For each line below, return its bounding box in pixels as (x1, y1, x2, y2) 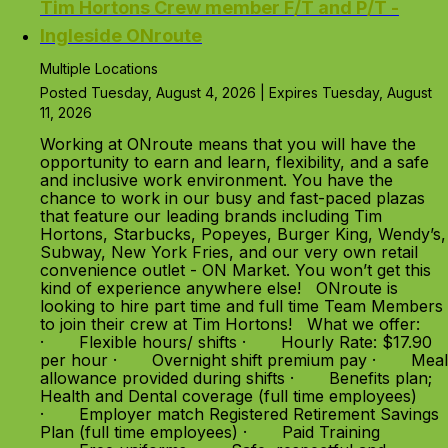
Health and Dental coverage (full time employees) (40, 386, 417, 406)
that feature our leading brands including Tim (40, 206, 382, 226)
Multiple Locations (40, 60, 158, 77)
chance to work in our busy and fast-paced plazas (40, 188, 425, 208)
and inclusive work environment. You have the (40, 170, 393, 190)
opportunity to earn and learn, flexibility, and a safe (40, 152, 429, 172)
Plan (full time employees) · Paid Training (40, 422, 380, 442)
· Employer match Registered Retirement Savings (40, 404, 439, 424)
